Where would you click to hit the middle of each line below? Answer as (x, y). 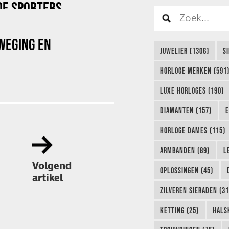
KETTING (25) (179, 210)
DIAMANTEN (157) (186, 111)
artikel (47, 178)
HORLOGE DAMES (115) (192, 131)
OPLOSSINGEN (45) (186, 170)
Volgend (52, 166)
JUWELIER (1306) (184, 51)
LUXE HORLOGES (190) (192, 91)
